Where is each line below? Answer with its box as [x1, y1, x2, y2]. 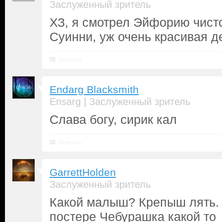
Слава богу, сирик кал [50, 112, 177, 126]
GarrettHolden [50, 166, 116, 178]
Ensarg [50, 96, 81, 107]
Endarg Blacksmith [50, 84, 139, 96]
